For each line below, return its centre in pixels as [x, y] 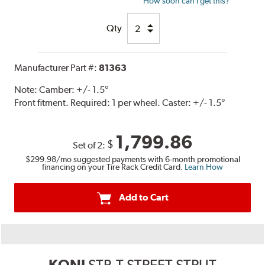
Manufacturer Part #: [57, 68]
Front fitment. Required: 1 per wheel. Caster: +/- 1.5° [120, 103]
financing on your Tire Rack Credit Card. [113, 167]
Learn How [204, 167]
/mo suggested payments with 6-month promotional [148, 159]
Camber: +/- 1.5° [74, 90]
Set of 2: [90, 146]
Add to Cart [143, 198]
